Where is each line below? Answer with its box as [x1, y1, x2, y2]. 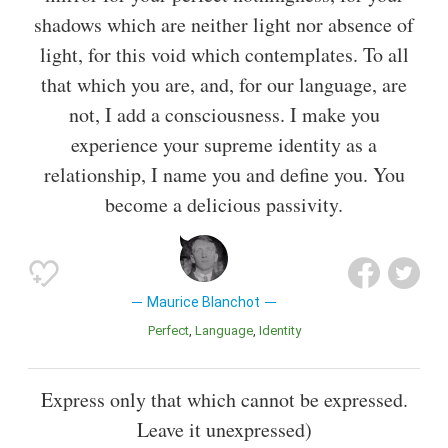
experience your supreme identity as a [71, 130, 377, 158]
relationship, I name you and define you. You [43, 160, 405, 188]
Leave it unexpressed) [136, 415, 312, 443]
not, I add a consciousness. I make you [68, 100, 380, 128]
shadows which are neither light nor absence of [34, 10, 414, 38]
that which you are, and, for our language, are [41, 70, 407, 98]
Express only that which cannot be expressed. [40, 385, 408, 413]
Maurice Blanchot [147, 293, 261, 310]
